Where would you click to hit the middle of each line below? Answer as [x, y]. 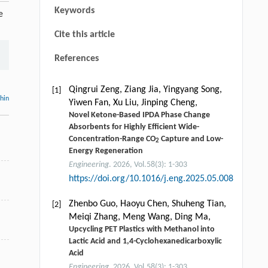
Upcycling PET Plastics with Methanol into [141, 229]
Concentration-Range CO [112, 139]
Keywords [74, 10]
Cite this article [84, 34]
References [76, 58]
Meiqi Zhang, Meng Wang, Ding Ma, [139, 217]
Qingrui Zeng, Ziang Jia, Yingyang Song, [145, 89]
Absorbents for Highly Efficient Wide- [134, 127]
